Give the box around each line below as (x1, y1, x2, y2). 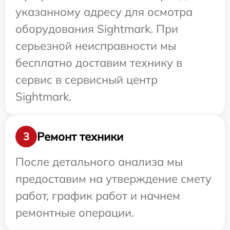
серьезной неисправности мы (15, 39, 176, 53)
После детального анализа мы (15, 155, 183, 169)
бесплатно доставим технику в (15, 55, 182, 70)
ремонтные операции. (15, 205, 134, 220)
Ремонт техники (37, 129, 123, 144)
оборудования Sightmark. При (15, 22, 178, 36)
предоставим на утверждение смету (15, 171, 212, 186)
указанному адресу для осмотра (15, 5, 193, 20)
